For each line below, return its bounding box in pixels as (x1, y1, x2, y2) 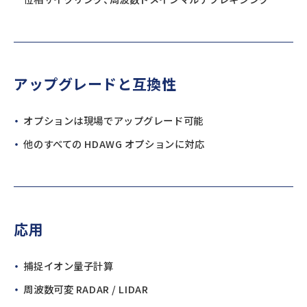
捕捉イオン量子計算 (23, 258, 114, 273)
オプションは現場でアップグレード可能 (23, 113, 204, 128)
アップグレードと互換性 (14, 73, 177, 95)
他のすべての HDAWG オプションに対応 (23, 136, 205, 151)
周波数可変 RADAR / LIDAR (23, 281, 149, 296)
